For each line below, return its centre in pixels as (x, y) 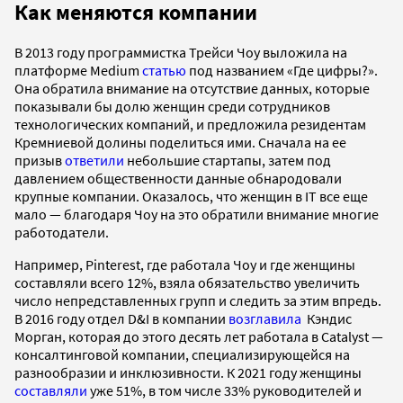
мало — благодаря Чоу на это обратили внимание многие (197, 215)
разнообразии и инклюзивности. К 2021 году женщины (188, 373)
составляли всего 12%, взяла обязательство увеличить (187, 283)
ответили (94, 161)
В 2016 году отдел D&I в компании (121, 319)
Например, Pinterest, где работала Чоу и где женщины (185, 265)
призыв (40, 161)
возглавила (265, 319)
